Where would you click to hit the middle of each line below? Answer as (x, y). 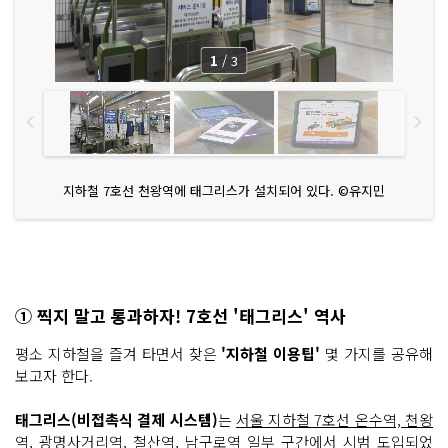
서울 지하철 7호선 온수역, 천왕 (334, 419)
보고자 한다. (54, 375)
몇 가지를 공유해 (377, 353)
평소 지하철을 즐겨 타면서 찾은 (118, 353)
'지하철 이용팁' (271, 353)
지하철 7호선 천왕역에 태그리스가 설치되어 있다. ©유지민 (224, 190)
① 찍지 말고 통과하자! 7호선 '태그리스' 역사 (180, 315)
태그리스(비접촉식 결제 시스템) (116, 419)
